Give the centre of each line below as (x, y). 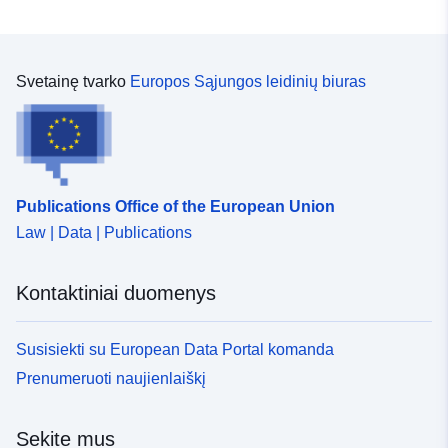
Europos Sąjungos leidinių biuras (248, 82)
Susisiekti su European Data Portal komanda (175, 349)
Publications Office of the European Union (175, 206)
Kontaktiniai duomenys (116, 292)
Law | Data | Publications (104, 232)
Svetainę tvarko (73, 82)
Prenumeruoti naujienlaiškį (111, 378)
